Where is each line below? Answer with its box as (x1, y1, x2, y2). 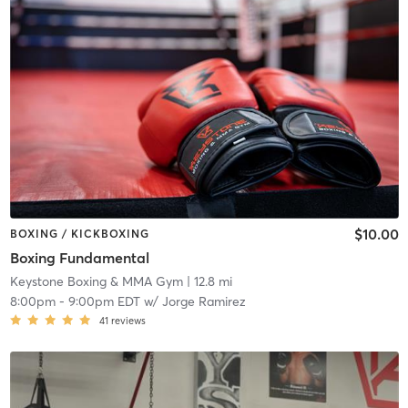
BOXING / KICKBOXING (9, 227, 149, 241)
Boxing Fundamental (9, 248, 149, 267)
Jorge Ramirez (161, 292, 246, 310)
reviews (110, 313, 146, 327)
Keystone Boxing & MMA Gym (9, 272, 183, 290)
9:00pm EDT (67, 292, 140, 310)
